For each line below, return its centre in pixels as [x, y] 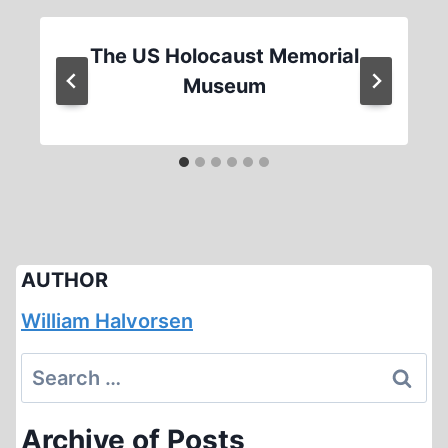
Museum [224, 86]
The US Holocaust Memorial [224, 56]
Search [54, 368]
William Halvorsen [107, 321]
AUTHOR [64, 280]
